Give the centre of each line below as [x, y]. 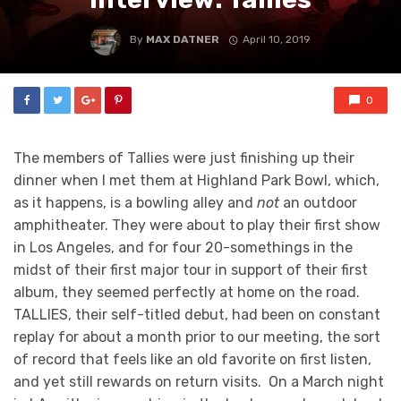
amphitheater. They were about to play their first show [197, 225]
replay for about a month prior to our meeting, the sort [197, 337]
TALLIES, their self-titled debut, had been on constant [197, 315]
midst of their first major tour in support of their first [191, 270]
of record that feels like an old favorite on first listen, [192, 359]
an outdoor [318, 203]
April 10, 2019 [276, 40]
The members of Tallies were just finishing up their [184, 158]
